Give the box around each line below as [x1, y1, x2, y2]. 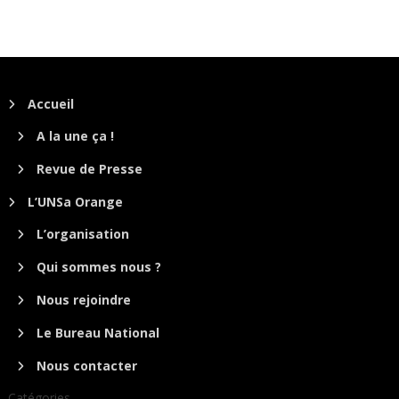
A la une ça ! [37, 126, 115, 144]
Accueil [28, 94, 75, 112]
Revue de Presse [37, 159, 143, 177]
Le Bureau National [37, 323, 160, 341]
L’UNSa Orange [28, 192, 124, 210]
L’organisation [37, 224, 130, 242]
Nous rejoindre [37, 290, 132, 308]
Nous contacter [37, 356, 138, 374]
